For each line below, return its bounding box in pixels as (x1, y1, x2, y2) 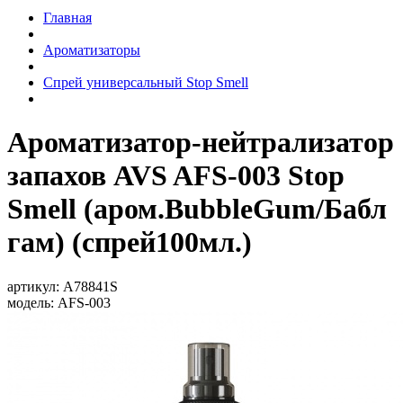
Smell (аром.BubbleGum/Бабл (7, 193, 387, 226)
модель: (7, 294, 54, 310)
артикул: (7, 278, 59, 294)
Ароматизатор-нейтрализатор (7, 126, 394, 159)
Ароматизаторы (43, 42, 140, 58)
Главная (43, 10, 92, 25)
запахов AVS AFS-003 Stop (7, 159, 345, 193)
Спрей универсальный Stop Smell (43, 75, 248, 90)
